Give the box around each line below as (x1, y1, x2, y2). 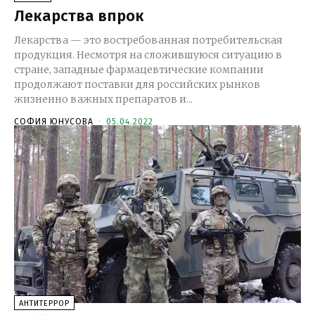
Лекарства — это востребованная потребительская (14, 34, 283, 47)
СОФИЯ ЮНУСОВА (14, 117, 94, 127)
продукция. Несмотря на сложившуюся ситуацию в (14, 49, 282, 62)
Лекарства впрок (14, 6, 144, 26)
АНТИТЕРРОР (19, 299, 70, 308)
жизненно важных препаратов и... (14, 93, 193, 106)
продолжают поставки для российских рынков (14, 78, 260, 91)
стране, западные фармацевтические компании (14, 63, 264, 77)
